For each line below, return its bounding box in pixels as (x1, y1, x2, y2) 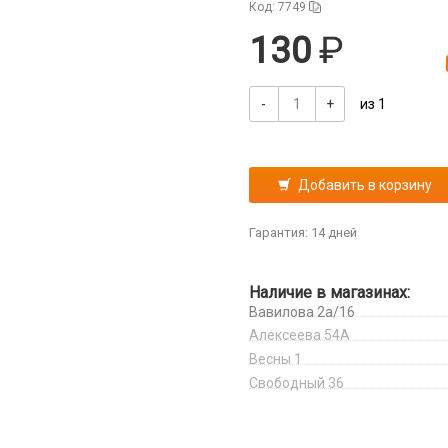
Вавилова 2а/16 (248, 304, 355, 320)
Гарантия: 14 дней (248, 225, 357, 240)
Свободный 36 (248, 375, 344, 391)
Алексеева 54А (248, 327, 350, 343)
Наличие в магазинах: (248, 283, 410, 302)
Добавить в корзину (297, 177, 432, 193)
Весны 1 (248, 351, 302, 367)
